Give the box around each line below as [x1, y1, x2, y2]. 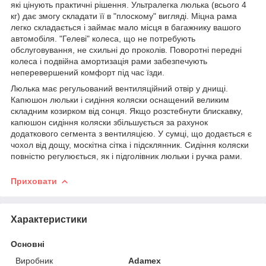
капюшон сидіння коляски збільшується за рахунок [11, 117, 208, 127]
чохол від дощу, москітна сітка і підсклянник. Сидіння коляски [11, 140, 249, 150]
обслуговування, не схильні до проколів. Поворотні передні [11, 45, 242, 55]
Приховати [11, 176, 57, 186]
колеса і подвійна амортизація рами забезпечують [11, 56, 207, 66]
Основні [11, 239, 45, 249]
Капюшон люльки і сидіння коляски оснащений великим [11, 94, 229, 104]
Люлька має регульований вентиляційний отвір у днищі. [11, 83, 228, 93]
